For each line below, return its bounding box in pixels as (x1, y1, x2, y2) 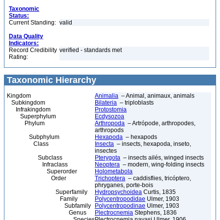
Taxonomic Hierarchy (4, 75, 96, 85)
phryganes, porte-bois (95, 182, 153, 189)
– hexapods (123, 134, 157, 140)
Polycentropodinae (95, 202, 145, 209)
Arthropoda (95, 120, 125, 127)
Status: (9, 12, 29, 19)
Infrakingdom (7, 106, 51, 113)
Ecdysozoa (95, 113, 124, 120)
